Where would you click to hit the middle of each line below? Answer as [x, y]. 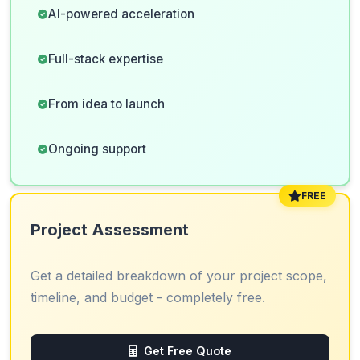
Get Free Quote [188, 351]
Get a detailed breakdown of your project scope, [179, 276]
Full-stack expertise [106, 59]
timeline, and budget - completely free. [148, 297]
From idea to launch [106, 104]
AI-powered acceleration [121, 14]
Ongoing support [97, 149]
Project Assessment [110, 230]
